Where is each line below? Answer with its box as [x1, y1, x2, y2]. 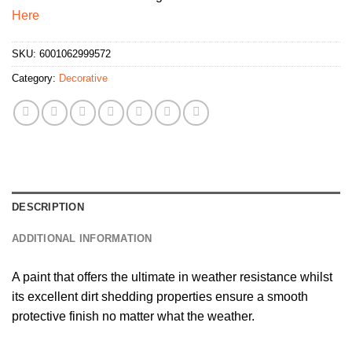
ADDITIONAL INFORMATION [12, 232, 152, 244]
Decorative [59, 71, 108, 84]
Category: [12, 71, 59, 84]
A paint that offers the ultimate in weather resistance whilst [12, 269, 332, 284]
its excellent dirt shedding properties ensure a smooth [12, 289, 308, 303]
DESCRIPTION [12, 200, 84, 213]
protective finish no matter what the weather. [12, 309, 255, 323]
